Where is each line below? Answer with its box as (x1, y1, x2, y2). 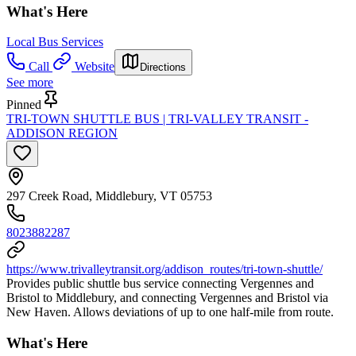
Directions (140, 61, 186, 74)
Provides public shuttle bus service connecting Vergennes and (6, 277, 314, 291)
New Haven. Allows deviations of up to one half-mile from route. (6, 305, 334, 319)
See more (6, 75, 53, 90)
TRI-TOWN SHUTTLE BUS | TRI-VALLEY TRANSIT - (6, 112, 308, 126)
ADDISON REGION (6, 126, 118, 141)
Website (75, 60, 114, 74)
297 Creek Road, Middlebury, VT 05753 (6, 189, 212, 203)
